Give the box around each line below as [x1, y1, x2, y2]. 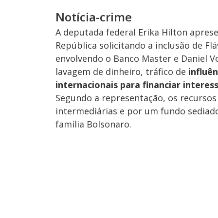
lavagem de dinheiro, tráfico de [55, 66, 188, 77]
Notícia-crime [55, 9, 132, 25]
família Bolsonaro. [55, 118, 131, 130]
